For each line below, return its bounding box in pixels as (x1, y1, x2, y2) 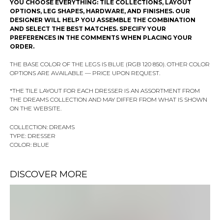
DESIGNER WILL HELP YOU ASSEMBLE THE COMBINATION (10, 16, 195, 24)
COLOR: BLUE (10, 141, 49, 149)
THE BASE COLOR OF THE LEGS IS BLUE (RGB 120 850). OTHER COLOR (10, 60, 210, 68)
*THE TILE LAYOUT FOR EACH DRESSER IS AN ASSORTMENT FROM (10, 87, 200, 95)
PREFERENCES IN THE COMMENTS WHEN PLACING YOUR (10, 34, 192, 42)
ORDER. (10, 43, 34, 51)
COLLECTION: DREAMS (10, 123, 75, 131)
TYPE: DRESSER (10, 132, 55, 140)
